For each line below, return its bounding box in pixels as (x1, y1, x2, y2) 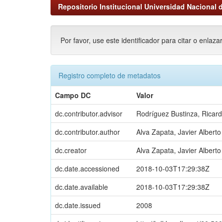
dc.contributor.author (55, 126, 120, 137)
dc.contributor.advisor (55, 108, 122, 118)
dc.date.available (55, 181, 108, 192)
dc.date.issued (55, 200, 101, 210)
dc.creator (55, 145, 87, 155)
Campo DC (55, 90, 91, 100)
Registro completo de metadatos (58, 70, 161, 80)
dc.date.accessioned (55, 163, 119, 173)
